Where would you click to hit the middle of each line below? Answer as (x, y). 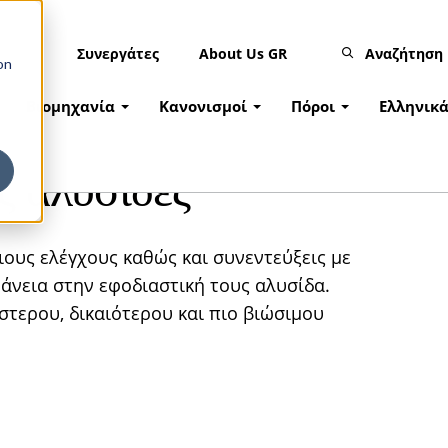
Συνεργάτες (118, 53)
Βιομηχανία (70, 106)
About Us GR (243, 53)
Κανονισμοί (203, 106)
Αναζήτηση (404, 53)
